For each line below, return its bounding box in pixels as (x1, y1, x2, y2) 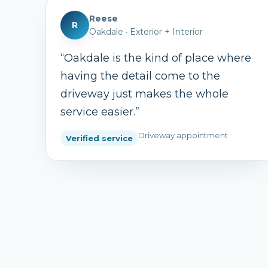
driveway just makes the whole (60, 87, 229, 100)
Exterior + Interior (130, 26, 203, 37)
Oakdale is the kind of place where (64, 51, 251, 65)
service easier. (60, 105, 135, 118)
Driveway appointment (138, 130, 228, 140)
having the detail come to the (60, 69, 220, 83)
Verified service (66, 133, 133, 143)
